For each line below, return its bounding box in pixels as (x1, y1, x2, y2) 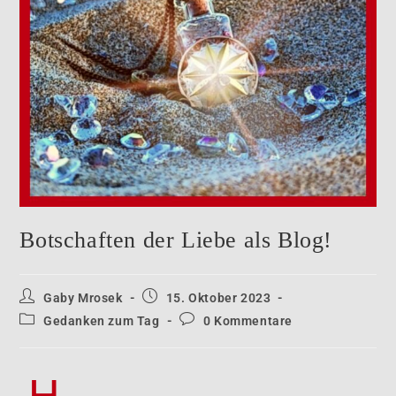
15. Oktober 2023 (165, 291, 271, 306)
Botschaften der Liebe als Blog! (19, 227, 333, 254)
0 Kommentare (202, 314, 293, 329)
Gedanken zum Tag (43, 314, 160, 329)
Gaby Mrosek (43, 291, 123, 306)
